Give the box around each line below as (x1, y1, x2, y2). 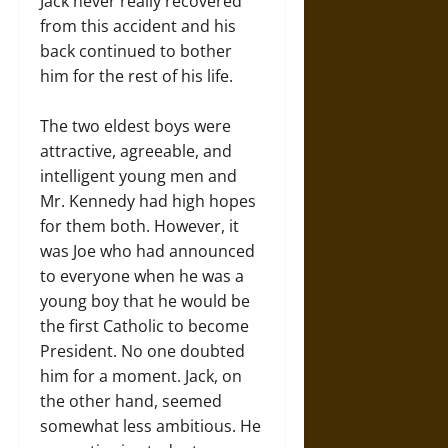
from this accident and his (40, 14, 236, 37)
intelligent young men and (40, 164, 237, 187)
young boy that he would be (40, 289, 250, 312)
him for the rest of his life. (40, 64, 237, 87)
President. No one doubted (40, 339, 245, 362)
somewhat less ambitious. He (40, 414, 261, 437)
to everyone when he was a (40, 264, 244, 287)
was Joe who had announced (40, 239, 255, 262)
